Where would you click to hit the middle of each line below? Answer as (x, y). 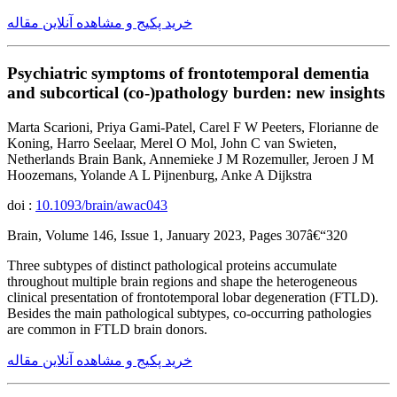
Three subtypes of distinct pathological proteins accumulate (172, 265)
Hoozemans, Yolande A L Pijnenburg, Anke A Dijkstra (160, 175)
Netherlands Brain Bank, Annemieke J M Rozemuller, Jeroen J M (191, 159)
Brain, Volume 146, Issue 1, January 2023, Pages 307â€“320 (177, 235)
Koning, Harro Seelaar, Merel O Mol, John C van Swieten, (172, 143)
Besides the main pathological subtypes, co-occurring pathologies (189, 313)
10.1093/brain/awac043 (101, 205)
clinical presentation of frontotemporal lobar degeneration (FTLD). (193, 297)
